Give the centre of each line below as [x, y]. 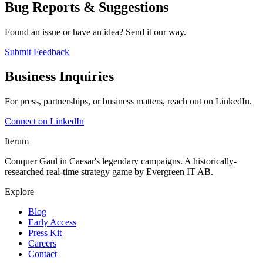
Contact [43, 254]
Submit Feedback [37, 52]
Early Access [52, 222]
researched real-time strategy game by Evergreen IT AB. [109, 172]
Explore [19, 192]
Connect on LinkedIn [44, 122]
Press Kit [45, 233]
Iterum [17, 141]
